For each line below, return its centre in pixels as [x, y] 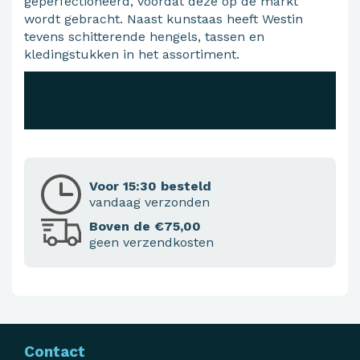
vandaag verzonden [149, 202]
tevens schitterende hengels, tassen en [144, 37]
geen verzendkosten [151, 243]
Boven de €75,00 [145, 227]
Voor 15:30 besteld [150, 186]
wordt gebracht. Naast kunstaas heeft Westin [164, 19]
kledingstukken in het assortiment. [132, 55]
